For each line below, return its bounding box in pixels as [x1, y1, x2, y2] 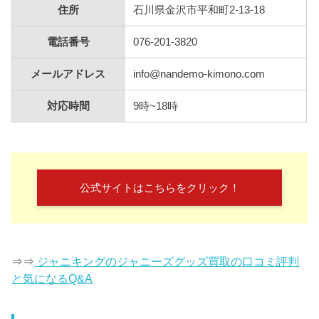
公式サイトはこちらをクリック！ [79, 182, 240, 194]
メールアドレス [31, 68, 106, 80]
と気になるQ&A [11, 271, 93, 285]
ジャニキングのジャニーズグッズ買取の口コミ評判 [34, 254, 300, 268]
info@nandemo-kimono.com [133, 68, 266, 80]
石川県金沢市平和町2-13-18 [133, 4, 266, 16]
